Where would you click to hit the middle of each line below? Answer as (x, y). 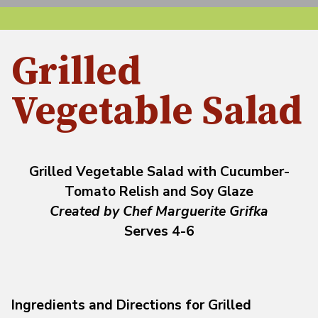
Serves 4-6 (159, 231)
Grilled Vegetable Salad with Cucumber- (159, 171)
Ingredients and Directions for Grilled (131, 305)
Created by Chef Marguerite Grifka (159, 211)
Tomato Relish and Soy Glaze (159, 191)
